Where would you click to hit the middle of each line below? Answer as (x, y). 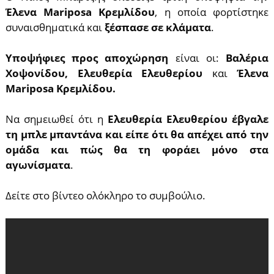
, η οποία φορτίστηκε (212, 12)
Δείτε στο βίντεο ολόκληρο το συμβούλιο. (105, 195)
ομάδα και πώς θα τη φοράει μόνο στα (137, 150)
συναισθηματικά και (55, 27)
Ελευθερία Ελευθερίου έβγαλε (188, 119)
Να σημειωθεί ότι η (57, 119)
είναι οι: (197, 58)
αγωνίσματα (38, 165)
